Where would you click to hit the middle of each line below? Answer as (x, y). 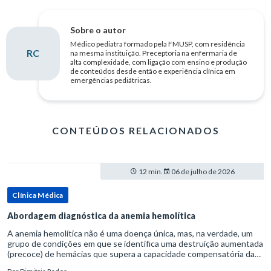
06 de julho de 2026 (202, 172)
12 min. (150, 172)
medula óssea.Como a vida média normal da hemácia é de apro (122, 264)
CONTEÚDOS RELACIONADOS (135, 131)
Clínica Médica (38, 195)
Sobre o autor (98, 30)
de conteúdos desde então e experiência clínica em (153, 71)
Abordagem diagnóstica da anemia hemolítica (101, 216)
